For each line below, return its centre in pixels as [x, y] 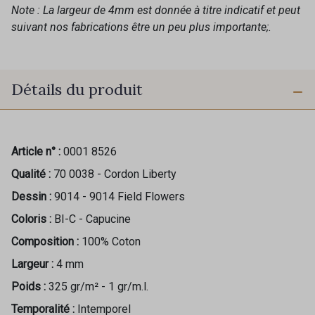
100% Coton [111, 242]
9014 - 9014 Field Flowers [120, 197]
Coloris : [31, 219]
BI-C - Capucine [92, 219]
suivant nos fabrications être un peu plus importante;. [141, 27]
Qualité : [31, 174]
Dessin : [31, 197]
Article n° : [36, 152]
